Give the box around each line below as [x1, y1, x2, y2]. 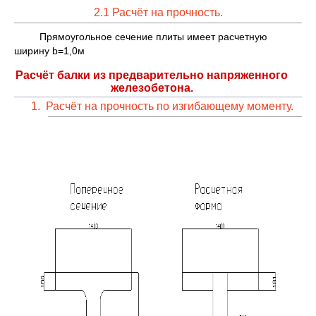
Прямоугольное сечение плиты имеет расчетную [39, 30, 267, 42]
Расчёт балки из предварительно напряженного [16, 68, 288, 81]
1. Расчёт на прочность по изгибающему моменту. [31, 99, 293, 112]
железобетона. [110, 81, 193, 94]
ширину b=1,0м [14, 44, 85, 56]
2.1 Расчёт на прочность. [93, 6, 223, 18]
